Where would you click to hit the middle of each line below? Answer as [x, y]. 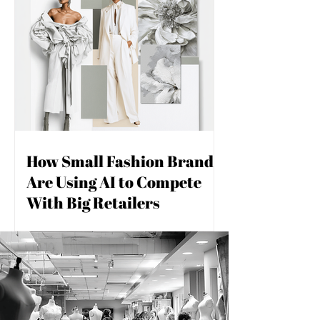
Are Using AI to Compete [114, 182]
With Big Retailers [93, 202]
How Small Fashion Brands [124, 161]
